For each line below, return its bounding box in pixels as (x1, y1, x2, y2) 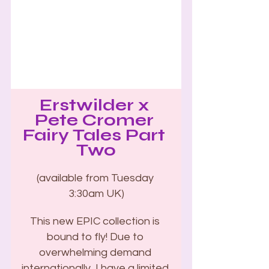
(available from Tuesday (36, 172, 156, 184)
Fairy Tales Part (23, 125, 169, 145)
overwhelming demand (38, 247, 154, 258)
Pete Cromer (34, 110, 158, 130)
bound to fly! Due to (46, 231, 146, 243)
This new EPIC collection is (30, 216, 162, 227)
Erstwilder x (39, 95, 153, 115)
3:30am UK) (68, 188, 124, 199)
